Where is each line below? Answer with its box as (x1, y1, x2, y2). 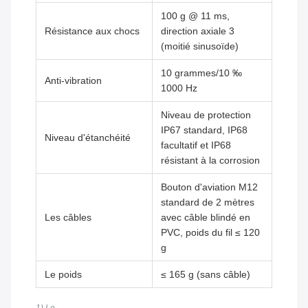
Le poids (45, 269, 82, 280)
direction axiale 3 (161, 25, 234, 37)
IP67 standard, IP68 (161, 124, 247, 136)
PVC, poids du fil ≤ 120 (161, 227, 260, 239)
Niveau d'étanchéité (45, 132, 131, 144)
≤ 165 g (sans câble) (161, 269, 250, 280)
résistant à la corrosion (161, 155, 260, 166)
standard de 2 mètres (161, 197, 254, 208)
